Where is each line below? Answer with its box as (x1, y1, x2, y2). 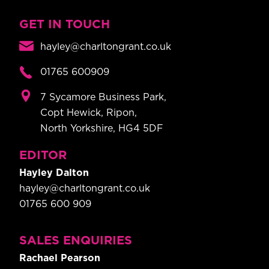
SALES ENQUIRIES (19, 235, 132, 247)
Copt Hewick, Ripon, (40, 108, 137, 118)
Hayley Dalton (19, 168, 89, 178)
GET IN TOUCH (19, 19, 110, 31)
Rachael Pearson (19, 253, 100, 264)
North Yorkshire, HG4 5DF (40, 124, 163, 134)
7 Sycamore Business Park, (40, 92, 166, 103)
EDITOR (19, 150, 67, 162)
